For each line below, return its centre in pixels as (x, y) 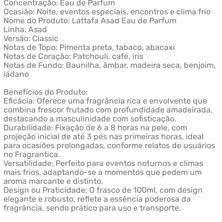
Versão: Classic (31, 39)
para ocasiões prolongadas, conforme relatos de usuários (109, 146)
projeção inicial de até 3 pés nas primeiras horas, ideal (103, 137)
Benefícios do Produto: (45, 92)
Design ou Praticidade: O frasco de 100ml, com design (103, 190)
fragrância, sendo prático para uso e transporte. (92, 208)
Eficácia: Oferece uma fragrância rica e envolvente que (105, 101)
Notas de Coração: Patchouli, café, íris (73, 56)
